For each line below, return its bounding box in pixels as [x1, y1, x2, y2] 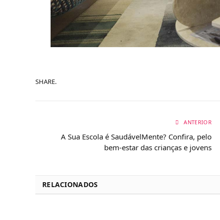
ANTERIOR [182, 118, 212, 126]
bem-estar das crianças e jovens [104, 142, 212, 152]
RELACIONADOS [42, 179, 98, 189]
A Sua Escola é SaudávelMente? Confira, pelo [61, 131, 212, 141]
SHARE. [35, 77, 56, 86]
